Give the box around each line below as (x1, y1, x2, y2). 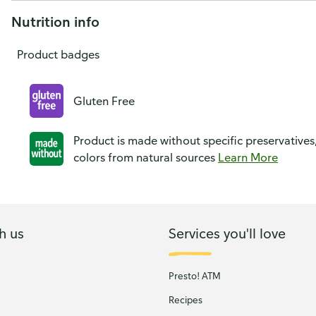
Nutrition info (11, 13, 99, 30)
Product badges (17, 47, 99, 61)
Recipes (169, 293, 202, 306)
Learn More (218, 150, 278, 164)
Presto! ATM (169, 269, 221, 282)
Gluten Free (73, 94, 135, 108)
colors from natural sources (73, 150, 218, 164)
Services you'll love (169, 224, 286, 242)
